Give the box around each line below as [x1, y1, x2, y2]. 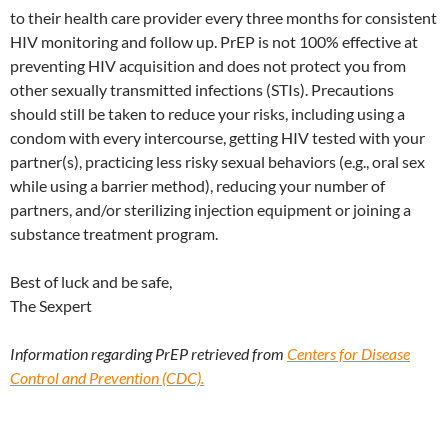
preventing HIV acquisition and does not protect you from [10, 56, 406, 76]
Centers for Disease [287, 344, 410, 364]
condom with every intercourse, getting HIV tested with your [10, 128, 425, 148]
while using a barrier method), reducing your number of [10, 176, 385, 196]
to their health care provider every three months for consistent [10, 8, 437, 28]
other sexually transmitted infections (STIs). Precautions [10, 80, 394, 100]
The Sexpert [10, 296, 92, 316]
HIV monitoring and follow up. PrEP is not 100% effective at [10, 32, 418, 52]
